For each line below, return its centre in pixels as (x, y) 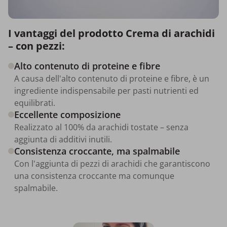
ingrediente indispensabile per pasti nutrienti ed (106, 90)
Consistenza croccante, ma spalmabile (97, 151)
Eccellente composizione (67, 114)
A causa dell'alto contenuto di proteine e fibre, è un (112, 78)
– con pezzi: (36, 46)
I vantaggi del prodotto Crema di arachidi (111, 33)
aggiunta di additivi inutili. (63, 139)
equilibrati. (35, 103)
